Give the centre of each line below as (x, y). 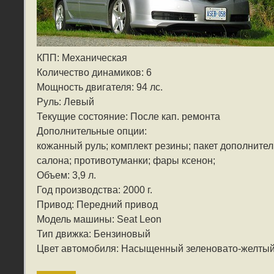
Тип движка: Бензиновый (94, 234)
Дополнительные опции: (92, 131)
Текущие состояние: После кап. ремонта (128, 117)
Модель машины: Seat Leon (99, 220)
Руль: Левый (65, 102)
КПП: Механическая (82, 58)
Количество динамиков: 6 (94, 73)
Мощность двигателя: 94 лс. (100, 87)
